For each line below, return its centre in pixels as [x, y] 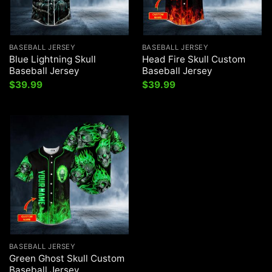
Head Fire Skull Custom [193, 59]
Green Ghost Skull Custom [66, 258]
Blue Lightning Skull [52, 59]
